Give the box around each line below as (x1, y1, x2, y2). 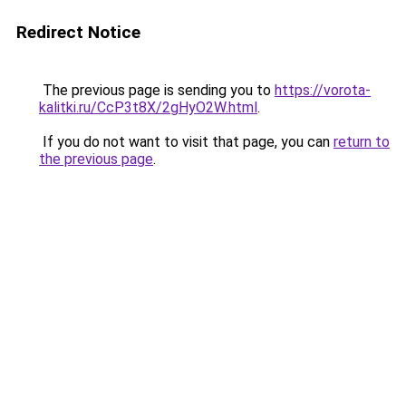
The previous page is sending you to (39, 82, 275, 99)
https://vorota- (275, 82, 371, 99)
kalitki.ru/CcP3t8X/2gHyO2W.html (39, 99, 257, 116)
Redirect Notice (16, 22, 140, 43)
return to (333, 133, 390, 150)
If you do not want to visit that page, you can (39, 133, 333, 150)
